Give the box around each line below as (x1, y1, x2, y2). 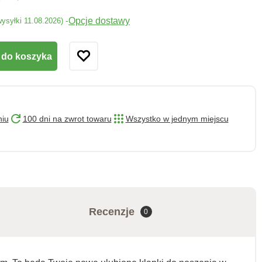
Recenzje (88, 205, 135, 218)
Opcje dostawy (68, 15, 130, 26)
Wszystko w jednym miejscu (125, 114, 229, 123)
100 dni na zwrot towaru (22, 114, 112, 123)
